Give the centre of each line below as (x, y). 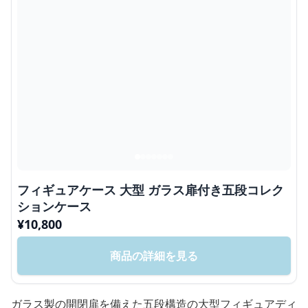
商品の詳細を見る (154, 256)
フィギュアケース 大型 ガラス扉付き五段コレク (151, 190)
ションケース (54, 207)
